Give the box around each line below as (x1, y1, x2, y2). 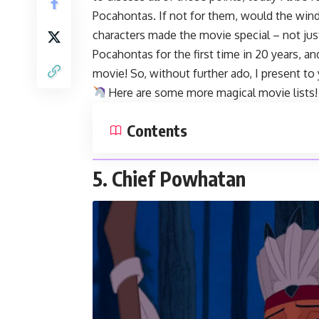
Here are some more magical (105, 85, 259, 100)
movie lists (258, 85, 315, 100)
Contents (127, 120, 187, 140)
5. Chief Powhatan (93, 165, 246, 191)
